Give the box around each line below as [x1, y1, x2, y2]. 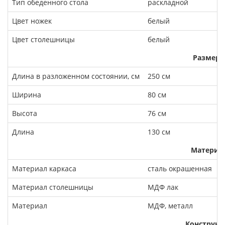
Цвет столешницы [12, 34, 75, 44]
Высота [12, 108, 37, 118]
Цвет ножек [12, 16, 52, 26]
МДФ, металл [148, 200, 193, 210]
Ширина [12, 89, 41, 99]
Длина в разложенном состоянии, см [12, 71, 140, 81]
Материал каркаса [12, 163, 76, 173]
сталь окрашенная [148, 163, 212, 173]
